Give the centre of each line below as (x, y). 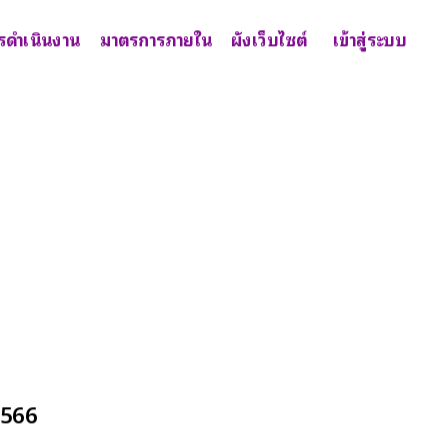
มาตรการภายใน (156, 38)
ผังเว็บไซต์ (269, 38)
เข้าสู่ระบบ (369, 38)
